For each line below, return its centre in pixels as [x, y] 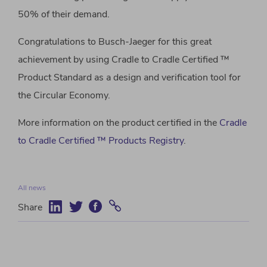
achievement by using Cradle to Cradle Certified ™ [124, 60]
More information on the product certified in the [119, 123]
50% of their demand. [64, 15]
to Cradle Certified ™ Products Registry [101, 141]
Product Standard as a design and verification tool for [129, 78]
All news [32, 188]
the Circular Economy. [64, 96]
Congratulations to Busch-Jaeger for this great [115, 42]
